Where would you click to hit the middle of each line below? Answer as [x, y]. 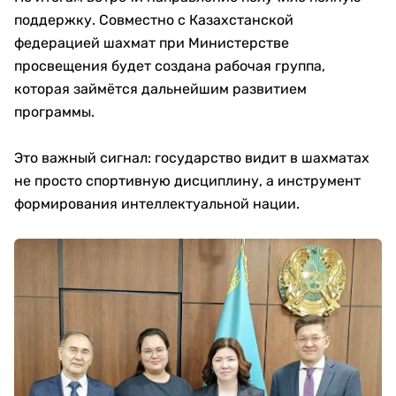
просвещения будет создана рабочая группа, [170, 66]
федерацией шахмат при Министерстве [152, 43]
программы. [54, 112]
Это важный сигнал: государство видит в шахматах [192, 158]
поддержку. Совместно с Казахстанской [154, 20]
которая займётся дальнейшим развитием [160, 89]
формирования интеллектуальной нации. [157, 204]
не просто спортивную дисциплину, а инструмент [187, 181]
